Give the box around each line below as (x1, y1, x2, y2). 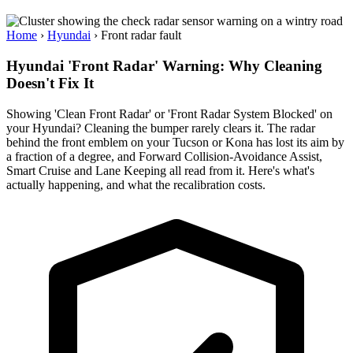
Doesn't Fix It (6, 75, 94, 92)
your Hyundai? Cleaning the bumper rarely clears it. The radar (6, 121, 315, 135)
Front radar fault (101, 28, 181, 43)
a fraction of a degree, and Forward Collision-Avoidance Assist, (6, 149, 322, 163)
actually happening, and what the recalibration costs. (6, 177, 266, 191)
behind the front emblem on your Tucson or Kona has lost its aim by (6, 135, 344, 149)
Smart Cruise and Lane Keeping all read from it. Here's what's (6, 163, 314, 177)
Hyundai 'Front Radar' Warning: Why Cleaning (6, 58, 322, 75)
